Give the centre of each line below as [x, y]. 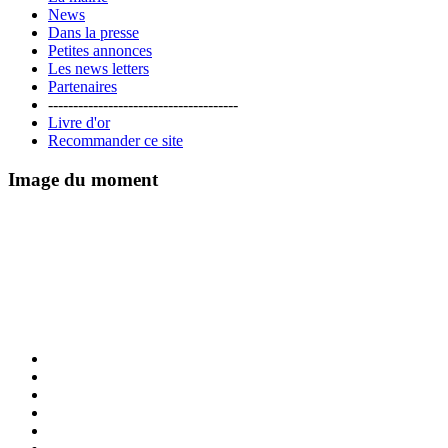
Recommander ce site [115, 141]
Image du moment [83, 180]
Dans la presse [93, 33]
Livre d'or [79, 123]
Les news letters [98, 69]
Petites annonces [100, 51]
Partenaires [82, 87]
